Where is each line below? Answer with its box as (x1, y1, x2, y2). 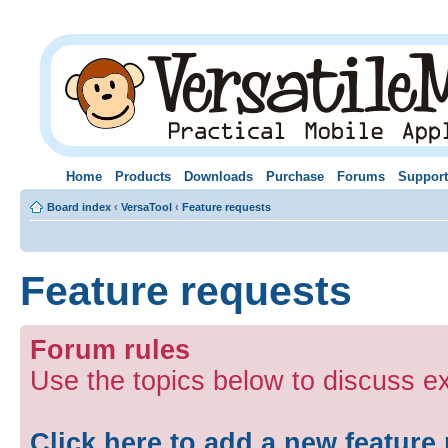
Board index (47, 200, 111, 213)
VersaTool (121, 200, 172, 213)
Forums (336, 168, 385, 184)
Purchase (265, 168, 324, 184)
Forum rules (30, 334, 190, 365)
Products (114, 168, 171, 184)
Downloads (183, 168, 253, 184)
